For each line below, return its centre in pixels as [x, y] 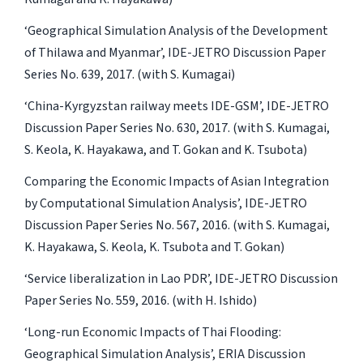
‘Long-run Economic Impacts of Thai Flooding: [152, 332]
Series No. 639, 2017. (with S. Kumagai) [129, 74]
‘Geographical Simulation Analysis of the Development [176, 30]
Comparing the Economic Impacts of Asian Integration [176, 181]
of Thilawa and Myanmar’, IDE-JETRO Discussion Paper [175, 52]
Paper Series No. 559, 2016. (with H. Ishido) [140, 300]
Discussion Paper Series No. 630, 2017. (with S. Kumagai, [177, 128]
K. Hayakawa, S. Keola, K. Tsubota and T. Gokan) [154, 247]
